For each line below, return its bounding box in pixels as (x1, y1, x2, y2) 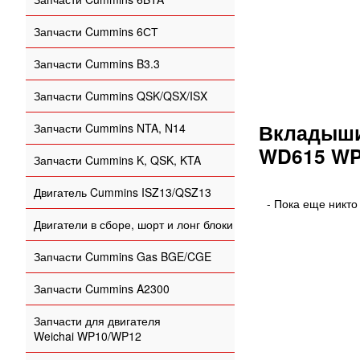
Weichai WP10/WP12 (34, 328, 141, 344)
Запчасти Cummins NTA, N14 (34, 120, 186, 136)
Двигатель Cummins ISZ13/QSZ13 (34, 184, 211, 200)
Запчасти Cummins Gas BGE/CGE (34, 248, 211, 264)
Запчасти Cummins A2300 (34, 280, 170, 297)
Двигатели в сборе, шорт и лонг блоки (34, 216, 233, 232)
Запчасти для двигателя (34, 313, 161, 329)
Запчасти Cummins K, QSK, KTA (34, 152, 201, 168)
